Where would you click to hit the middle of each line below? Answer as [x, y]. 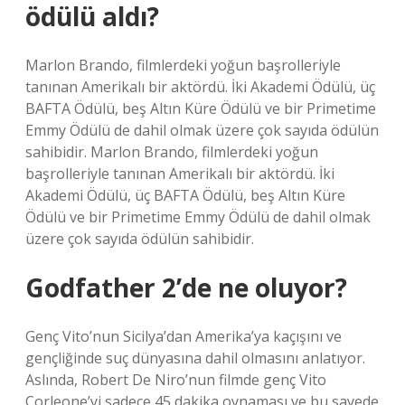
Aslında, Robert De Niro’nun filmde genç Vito [176, 380]
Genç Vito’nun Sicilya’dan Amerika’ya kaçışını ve [184, 336]
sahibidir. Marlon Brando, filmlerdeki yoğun [172, 152]
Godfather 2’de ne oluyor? [186, 287]
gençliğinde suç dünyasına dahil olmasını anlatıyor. [195, 358]
